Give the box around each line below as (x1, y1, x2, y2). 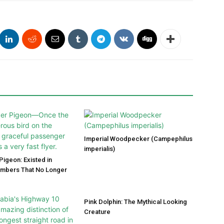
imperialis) (84, 145, 115, 153)
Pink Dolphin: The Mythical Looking (84, 198, 187, 206)
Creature (84, 208, 110, 216)
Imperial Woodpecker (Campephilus (84, 135, 192, 143)
